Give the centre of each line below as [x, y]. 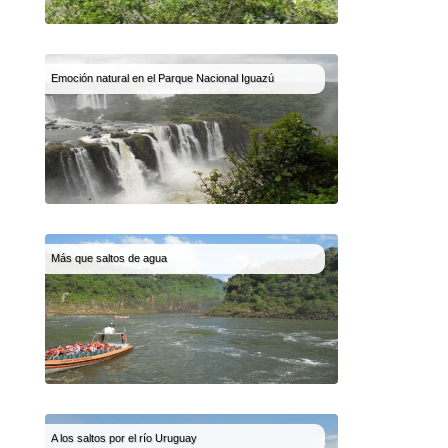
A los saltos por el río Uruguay [124, 438]
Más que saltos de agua [109, 258]
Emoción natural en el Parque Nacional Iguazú [162, 78]
